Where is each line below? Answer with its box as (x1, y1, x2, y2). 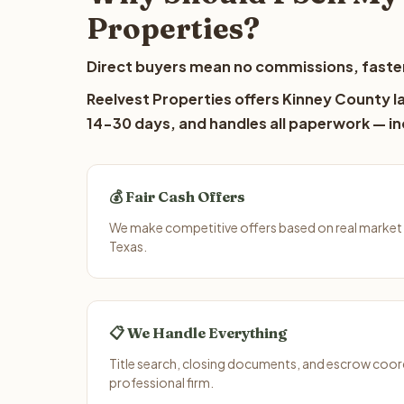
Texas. (109, 238, 147, 254)
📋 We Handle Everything (109, 324, 287, 342)
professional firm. (109, 374, 214, 390)
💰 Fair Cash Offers (109, 188, 245, 206)
